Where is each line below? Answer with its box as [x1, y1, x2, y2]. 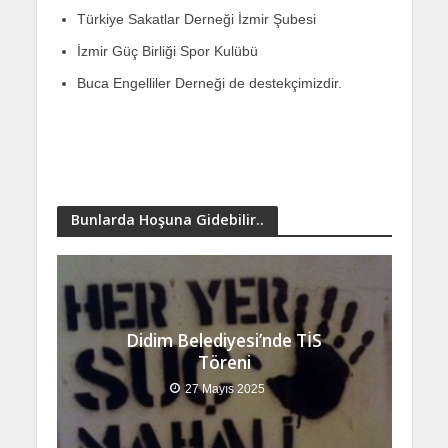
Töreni [197, 351, 251, 375]
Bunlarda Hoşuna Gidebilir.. [70, 210, 264, 230]
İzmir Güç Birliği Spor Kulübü [76, 43, 258, 60]
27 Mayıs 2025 [184, 382, 265, 396]
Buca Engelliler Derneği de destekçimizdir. [76, 75, 342, 92]
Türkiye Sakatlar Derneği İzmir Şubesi [76, 11, 316, 28]
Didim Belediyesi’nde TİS [126, 329, 322, 353]
